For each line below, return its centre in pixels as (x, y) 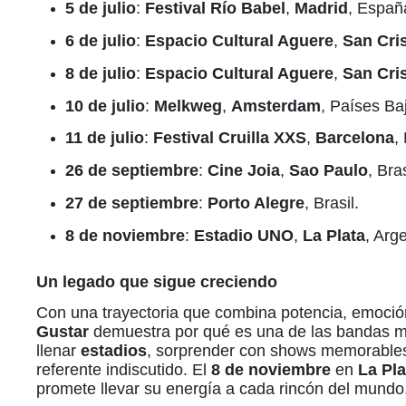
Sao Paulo (329, 171)
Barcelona (355, 138)
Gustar (63, 331)
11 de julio (105, 138)
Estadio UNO (244, 235)
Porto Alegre (256, 203)
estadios (114, 350)
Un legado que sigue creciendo (157, 281)
